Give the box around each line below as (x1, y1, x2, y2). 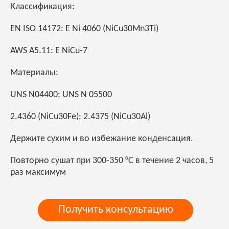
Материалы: (10, 68, 58, 78)
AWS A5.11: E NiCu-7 (10, 46, 87, 56)
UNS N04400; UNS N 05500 (10, 90, 114, 100)
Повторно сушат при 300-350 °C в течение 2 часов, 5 (10, 156, 214, 166)
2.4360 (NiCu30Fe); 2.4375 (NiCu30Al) (10, 112, 150, 122)
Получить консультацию (58, 204, 173, 216)
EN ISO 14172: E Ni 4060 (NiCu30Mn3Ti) (10, 24, 158, 34)
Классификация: (10, 2, 77, 12)
